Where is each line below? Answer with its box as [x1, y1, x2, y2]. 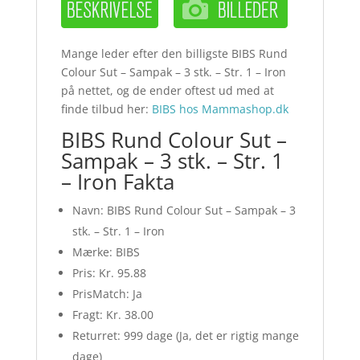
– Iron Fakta [60, 167, 174, 197]
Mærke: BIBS [72, 244, 140, 260]
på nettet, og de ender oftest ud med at [60, 83, 274, 99]
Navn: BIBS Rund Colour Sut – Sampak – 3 [72, 202, 296, 219]
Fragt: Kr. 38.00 [72, 307, 153, 323]
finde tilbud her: [60, 101, 152, 117]
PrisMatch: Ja [72, 286, 142, 302]
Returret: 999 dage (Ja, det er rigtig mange [72, 328, 299, 344]
